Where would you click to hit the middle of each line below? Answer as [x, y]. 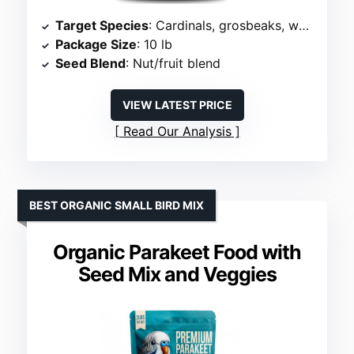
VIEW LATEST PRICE [177, 105]
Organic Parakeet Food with [177, 252]
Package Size [96, 45]
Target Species [102, 26]
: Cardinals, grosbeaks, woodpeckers [224, 26]
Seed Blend [91, 64]
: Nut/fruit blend [173, 64]
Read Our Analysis [177, 132]
